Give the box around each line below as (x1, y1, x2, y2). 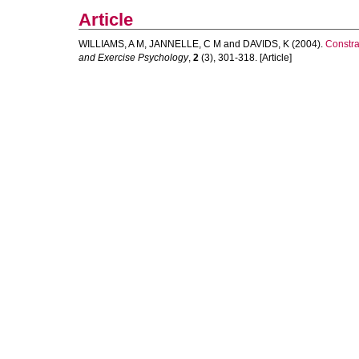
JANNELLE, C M (149, 38, 221, 50)
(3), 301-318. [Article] (199, 52, 292, 63)
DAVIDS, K (243, 38, 289, 50)
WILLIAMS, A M (79, 38, 144, 50)
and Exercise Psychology (79, 52, 188, 63)
